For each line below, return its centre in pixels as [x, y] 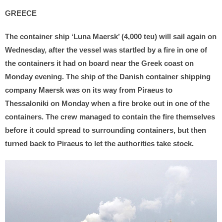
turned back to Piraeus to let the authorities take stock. [99, 144]
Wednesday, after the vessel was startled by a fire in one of [106, 50]
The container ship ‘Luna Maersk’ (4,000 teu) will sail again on [111, 37]
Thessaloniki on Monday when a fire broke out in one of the [107, 104]
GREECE [21, 13]
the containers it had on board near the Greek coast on [99, 63]
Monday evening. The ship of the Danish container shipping [108, 77]
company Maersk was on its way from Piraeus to [89, 90]
